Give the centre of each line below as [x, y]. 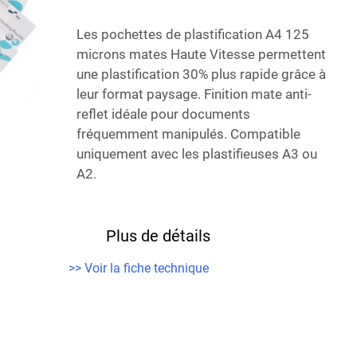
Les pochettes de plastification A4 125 [192, 34]
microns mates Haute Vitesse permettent [201, 54]
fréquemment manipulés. [153, 134]
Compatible [265, 134]
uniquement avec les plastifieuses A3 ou [196, 154]
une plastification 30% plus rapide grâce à [201, 74]
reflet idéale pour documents [163, 114]
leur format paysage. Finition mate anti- [194, 94]
